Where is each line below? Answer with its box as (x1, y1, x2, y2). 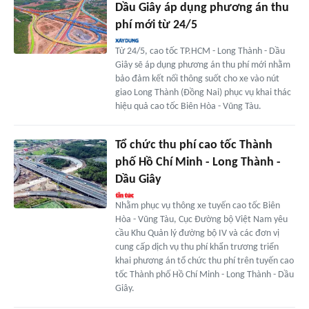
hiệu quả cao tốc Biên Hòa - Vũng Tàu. (114, 101, 261, 112)
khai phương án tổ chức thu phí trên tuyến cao (114, 255, 294, 266)
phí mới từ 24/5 (114, 18, 197, 32)
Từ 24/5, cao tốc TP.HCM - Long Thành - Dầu (114, 46, 285, 57)
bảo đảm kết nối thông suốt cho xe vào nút (114, 73, 279, 84)
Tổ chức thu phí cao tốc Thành (114, 138, 272, 152)
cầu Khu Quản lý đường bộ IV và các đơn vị (114, 228, 279, 239)
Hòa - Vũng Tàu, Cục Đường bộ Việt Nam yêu (114, 214, 288, 225)
